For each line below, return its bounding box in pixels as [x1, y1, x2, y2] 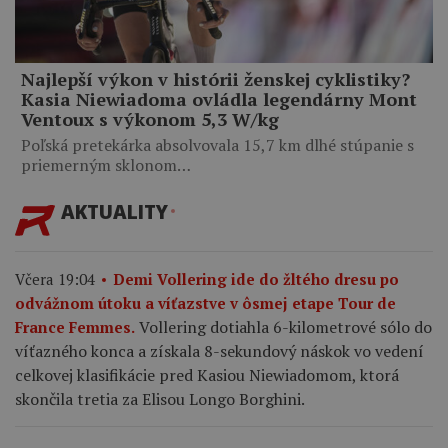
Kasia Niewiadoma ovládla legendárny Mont [21, 87, 417, 112]
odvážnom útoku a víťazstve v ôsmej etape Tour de [15, 293, 396, 314]
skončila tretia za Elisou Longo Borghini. [15, 388, 305, 411]
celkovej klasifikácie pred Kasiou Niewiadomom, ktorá [15, 364, 399, 387]
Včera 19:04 [15, 269, 95, 290]
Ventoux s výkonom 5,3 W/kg [21, 107, 279, 132]
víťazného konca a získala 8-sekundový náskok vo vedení [15, 340, 424, 363]
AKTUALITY [61, 199, 168, 225]
